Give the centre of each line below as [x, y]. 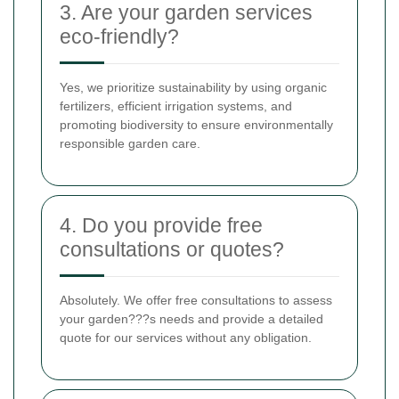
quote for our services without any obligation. [186, 337]
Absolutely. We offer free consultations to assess [196, 300]
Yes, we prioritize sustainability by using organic [193, 87]
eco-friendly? [119, 36]
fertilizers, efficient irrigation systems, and [176, 106]
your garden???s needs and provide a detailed [191, 318]
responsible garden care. [130, 143]
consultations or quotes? [172, 249]
